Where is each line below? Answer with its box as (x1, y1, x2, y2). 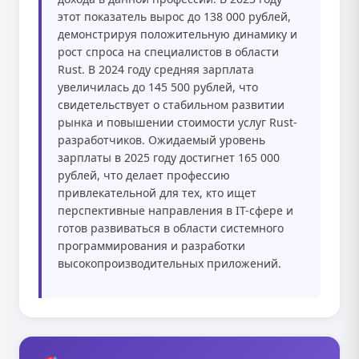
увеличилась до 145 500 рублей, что (58, 79, 258, 95)
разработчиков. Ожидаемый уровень (58, 132, 265, 147)
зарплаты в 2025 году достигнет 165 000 (58, 150, 280, 165)
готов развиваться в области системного (58, 220, 284, 236)
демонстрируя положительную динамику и (58, 26, 297, 42)
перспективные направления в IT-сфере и (58, 203, 293, 218)
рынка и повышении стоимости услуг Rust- (58, 115, 297, 130)
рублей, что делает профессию (58, 167, 230, 183)
